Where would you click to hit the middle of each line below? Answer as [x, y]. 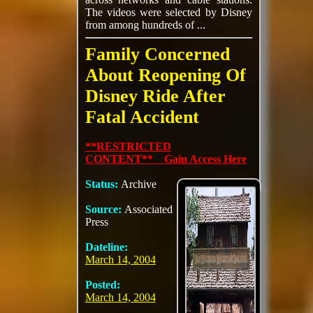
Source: [104, 209]
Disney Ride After [155, 96]
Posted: [102, 285]
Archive [138, 184]
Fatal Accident [142, 117]
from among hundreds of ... [145, 25]
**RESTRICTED [128, 146]
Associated [148, 209]
